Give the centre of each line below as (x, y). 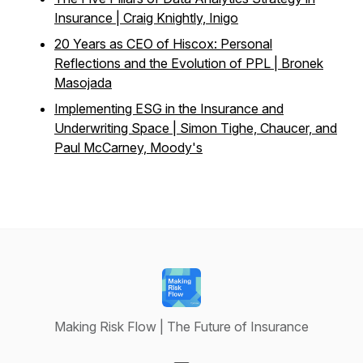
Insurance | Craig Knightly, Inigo (146, 18)
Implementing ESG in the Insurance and (169, 109)
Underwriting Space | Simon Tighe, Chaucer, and (196, 128)
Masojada (83, 83)
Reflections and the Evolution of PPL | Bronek (189, 63)
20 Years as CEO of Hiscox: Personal (163, 44)
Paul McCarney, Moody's (128, 147)
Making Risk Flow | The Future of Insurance (181, 327)
